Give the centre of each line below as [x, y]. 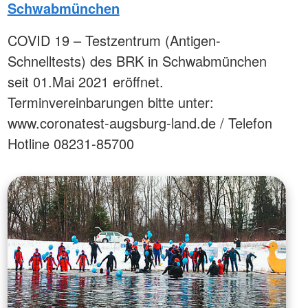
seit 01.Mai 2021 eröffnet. [85, 81]
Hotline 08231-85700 [70, 143]
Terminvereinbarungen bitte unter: [110, 102]
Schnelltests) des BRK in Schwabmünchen [137, 60]
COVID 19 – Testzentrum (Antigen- [114, 40]
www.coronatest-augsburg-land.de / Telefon [140, 122]
